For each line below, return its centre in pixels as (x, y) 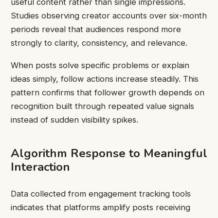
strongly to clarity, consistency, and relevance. (99, 43)
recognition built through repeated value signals (102, 106)
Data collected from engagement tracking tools (101, 193)
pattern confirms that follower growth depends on (108, 93)
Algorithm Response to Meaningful (109, 154)
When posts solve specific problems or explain (100, 65)
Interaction (40, 167)
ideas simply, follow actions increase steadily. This (105, 79)
